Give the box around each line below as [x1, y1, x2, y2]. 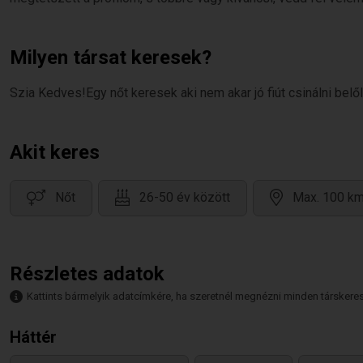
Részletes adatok [10, 263, 164, 285]
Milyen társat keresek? [10, 46, 211, 69]
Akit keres [10, 141, 100, 164]
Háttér [10, 327, 57, 347]
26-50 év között [139, 190, 230, 206]
